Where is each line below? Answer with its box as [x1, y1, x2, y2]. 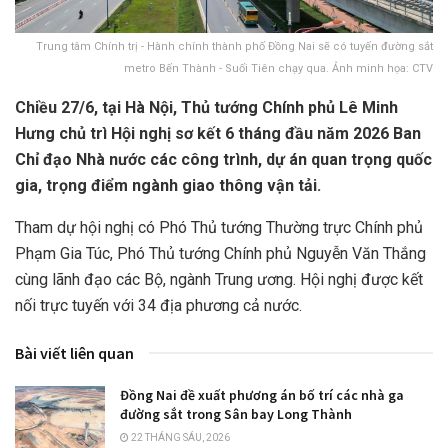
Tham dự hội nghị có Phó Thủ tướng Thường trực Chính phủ [15, 217, 423, 237]
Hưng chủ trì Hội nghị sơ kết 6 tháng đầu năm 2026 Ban [15, 123, 421, 143]
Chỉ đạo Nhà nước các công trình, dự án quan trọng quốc [15, 149, 432, 169]
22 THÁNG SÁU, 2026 [129, 431, 230, 443]
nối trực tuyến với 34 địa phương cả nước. [15, 295, 302, 315]
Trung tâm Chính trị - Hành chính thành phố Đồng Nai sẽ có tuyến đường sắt [36, 39, 433, 53]
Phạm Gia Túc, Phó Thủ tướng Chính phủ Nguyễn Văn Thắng [15, 243, 426, 263]
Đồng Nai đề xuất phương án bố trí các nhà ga [120, 385, 404, 404]
